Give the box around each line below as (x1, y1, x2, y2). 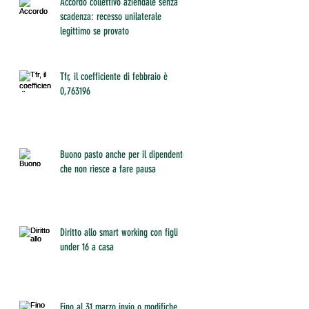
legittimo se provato (60, 25, 129, 38)
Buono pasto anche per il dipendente (60, 148, 187, 161)
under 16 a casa (60, 241, 114, 254)
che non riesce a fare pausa (60, 163, 156, 176)
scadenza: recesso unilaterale (60, 10, 161, 23)
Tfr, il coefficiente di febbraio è (60, 70, 168, 83)
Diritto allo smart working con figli (60, 226, 178, 239)
